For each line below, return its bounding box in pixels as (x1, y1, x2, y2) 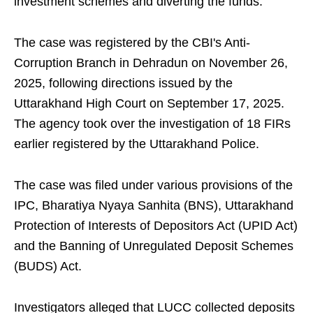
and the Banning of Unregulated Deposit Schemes (14, 239, 293, 254)
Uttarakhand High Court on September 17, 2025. (14, 96, 284, 111)
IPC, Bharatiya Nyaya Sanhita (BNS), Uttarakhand (14, 198, 293, 213)
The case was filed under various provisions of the (14, 178, 293, 193)
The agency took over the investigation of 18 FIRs (14, 117, 291, 131)
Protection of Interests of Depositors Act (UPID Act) (14, 219, 298, 233)
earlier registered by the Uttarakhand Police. (14, 137, 259, 152)
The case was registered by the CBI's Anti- (14, 36, 250, 50)
